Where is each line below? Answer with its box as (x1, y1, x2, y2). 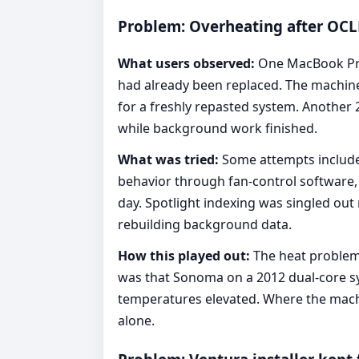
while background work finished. (118, 119, 317, 138)
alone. (118, 312, 155, 330)
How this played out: (118, 247, 250, 265)
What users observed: (118, 54, 255, 73)
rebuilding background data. (118, 216, 292, 234)
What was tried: (118, 151, 219, 169)
